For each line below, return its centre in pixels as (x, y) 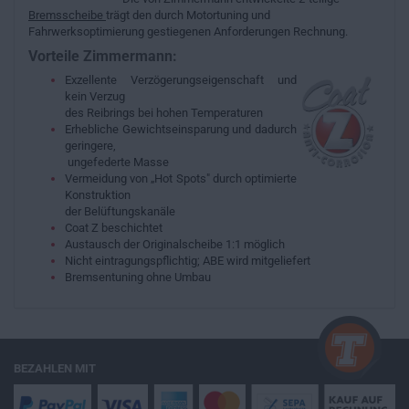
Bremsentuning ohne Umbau (138, 277)
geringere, (90, 146)
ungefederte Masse (117, 162)
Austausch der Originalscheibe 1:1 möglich (175, 244)
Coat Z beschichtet (114, 228)
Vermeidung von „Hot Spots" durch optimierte (181, 178)
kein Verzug (95, 96)
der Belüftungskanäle (120, 211)
